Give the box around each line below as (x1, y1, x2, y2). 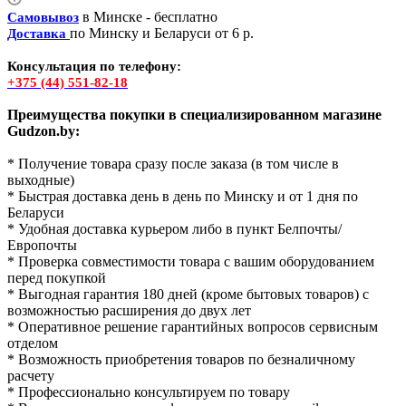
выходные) (7, 171, 74, 188)
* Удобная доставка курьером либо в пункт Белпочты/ (7, 220, 342, 237)
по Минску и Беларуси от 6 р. (70, 24, 254, 41)
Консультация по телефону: (7, 58, 181, 73)
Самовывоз (7, 9, 79, 24)
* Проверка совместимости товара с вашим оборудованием (7, 253, 374, 269)
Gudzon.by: (7, 122, 80, 139)
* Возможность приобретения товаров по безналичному (7, 351, 355, 367)
